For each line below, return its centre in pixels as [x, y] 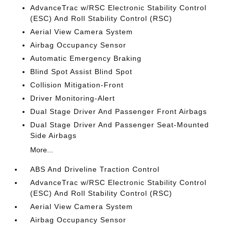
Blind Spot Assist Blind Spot [82, 72]
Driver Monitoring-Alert [73, 98]
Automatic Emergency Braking [86, 58]
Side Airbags [54, 135]
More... [42, 150]
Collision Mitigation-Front [77, 85]
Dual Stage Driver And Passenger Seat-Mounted [120, 125]
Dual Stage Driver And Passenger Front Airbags [119, 111]
